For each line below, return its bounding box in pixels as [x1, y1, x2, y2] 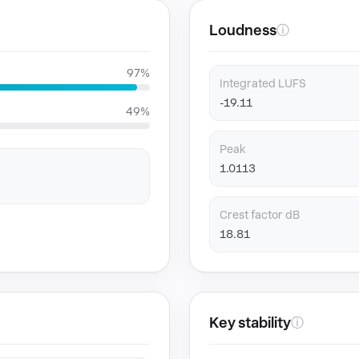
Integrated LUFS [220, 77, 306, 90]
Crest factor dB [220, 208, 300, 221]
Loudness [209, 22, 276, 38]
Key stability [209, 314, 291, 331]
